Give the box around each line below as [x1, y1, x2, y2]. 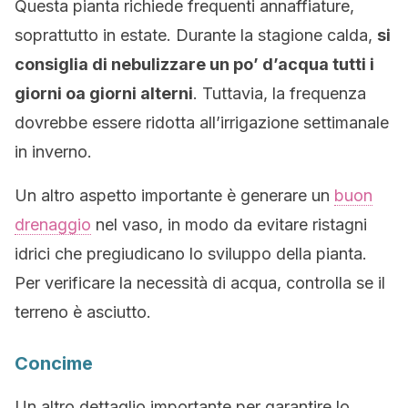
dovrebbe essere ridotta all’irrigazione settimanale [15, 113, 389, 132]
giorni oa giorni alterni [15, 84, 193, 103]
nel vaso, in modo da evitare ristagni [91, 215, 367, 234]
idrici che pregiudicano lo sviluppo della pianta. [15, 244, 367, 263]
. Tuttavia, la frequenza [193, 84, 366, 103]
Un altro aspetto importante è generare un [15, 186, 334, 205]
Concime [15, 352, 93, 374]
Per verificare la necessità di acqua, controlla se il [15, 273, 385, 292]
